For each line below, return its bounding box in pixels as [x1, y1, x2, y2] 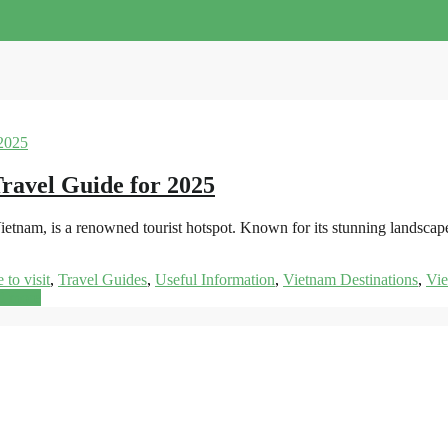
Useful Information [155, 271, 275, 289]
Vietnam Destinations [283, 271, 418, 289]
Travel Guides [58, 271, 147, 289]
